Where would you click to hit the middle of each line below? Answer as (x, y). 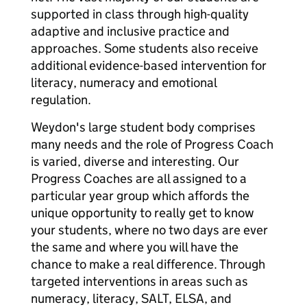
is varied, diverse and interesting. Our (135, 161)
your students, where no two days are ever (149, 230)
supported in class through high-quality (140, 14)
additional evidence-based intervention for (149, 65)
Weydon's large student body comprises (143, 127)
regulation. (61, 100)
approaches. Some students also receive (145, 48)
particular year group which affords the (140, 196)
